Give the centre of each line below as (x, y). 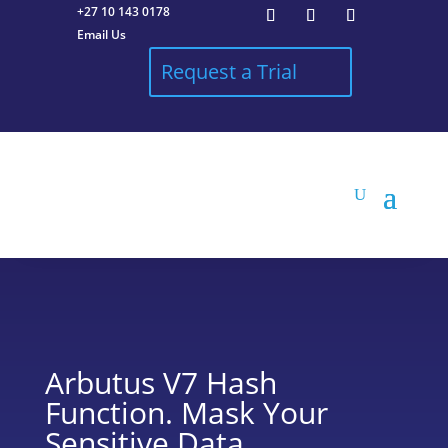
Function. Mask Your (186, 412)
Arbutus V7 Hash (160, 382)
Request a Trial (229, 71)
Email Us (101, 34)
